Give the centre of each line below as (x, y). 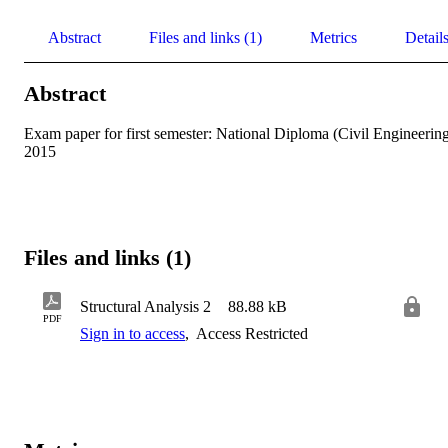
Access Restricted (250, 334)
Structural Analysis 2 (145, 307)
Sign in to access (132, 334)
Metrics (333, 37)
